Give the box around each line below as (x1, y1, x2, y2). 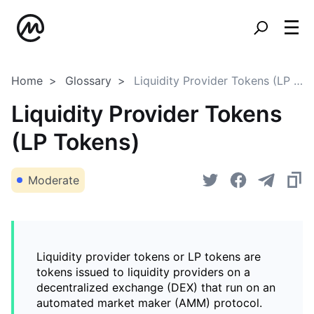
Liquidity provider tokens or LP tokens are (36, 250, 261, 264)
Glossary (65, 74, 111, 88)
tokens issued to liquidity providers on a (36, 265, 250, 279)
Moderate (28, 173, 79, 187)
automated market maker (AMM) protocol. (36, 296, 262, 310)
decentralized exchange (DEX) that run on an (36, 280, 275, 294)
